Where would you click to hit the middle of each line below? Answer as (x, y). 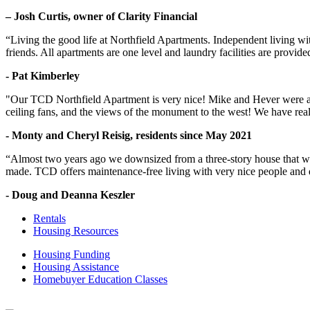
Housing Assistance (76, 267)
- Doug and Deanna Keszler (70, 195)
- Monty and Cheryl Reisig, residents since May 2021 (129, 136)
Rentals (49, 219)
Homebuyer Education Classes (100, 280)
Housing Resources (76, 231)
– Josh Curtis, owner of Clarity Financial (101, 17)
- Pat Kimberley (43, 76)
